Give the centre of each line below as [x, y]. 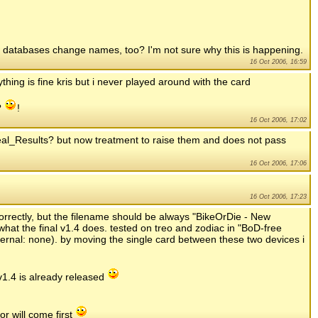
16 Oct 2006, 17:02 [278, 120]
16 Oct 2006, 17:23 [278, 197]
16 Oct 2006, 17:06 [278, 164]
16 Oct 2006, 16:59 [278, 62]
